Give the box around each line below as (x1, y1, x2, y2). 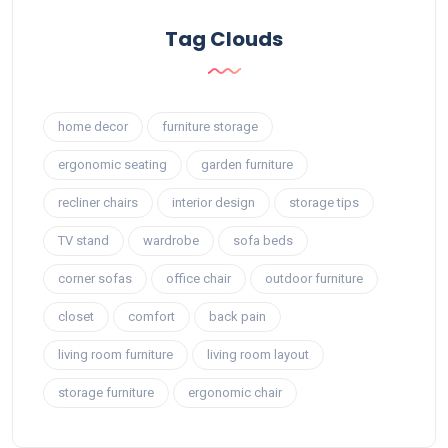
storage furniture (58, 384, 154, 400)
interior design (172, 194, 255, 210)
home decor (58, 118, 128, 134)
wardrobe (143, 232, 199, 248)
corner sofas (58, 270, 132, 286)
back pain (209, 308, 266, 324)
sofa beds (233, 232, 293, 248)
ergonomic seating (58, 156, 167, 172)
